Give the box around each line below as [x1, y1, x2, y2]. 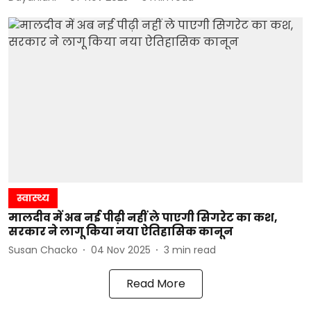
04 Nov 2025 [91, 242, 151, 257]
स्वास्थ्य [17, 191, 49, 205]
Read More [126, 276, 185, 292]
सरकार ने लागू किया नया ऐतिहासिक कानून [8, 224, 233, 239]
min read [172, 242, 216, 257]
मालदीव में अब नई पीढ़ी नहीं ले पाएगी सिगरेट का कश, [8, 210, 278, 226]
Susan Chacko [8, 242, 78, 257]
